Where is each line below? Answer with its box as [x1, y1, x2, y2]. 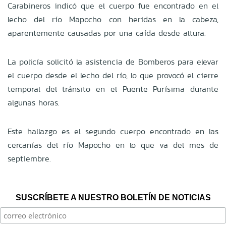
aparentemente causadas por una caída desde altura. [8, 27, 206, 39]
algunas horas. [8, 96, 60, 108]
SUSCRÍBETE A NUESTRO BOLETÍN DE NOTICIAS [15, 193, 211, 202]
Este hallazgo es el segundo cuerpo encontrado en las [8, 125, 218, 137]
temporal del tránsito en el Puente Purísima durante [8, 83, 218, 95]
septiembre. [8, 152, 51, 164]
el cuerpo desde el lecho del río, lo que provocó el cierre [8, 69, 218, 81]
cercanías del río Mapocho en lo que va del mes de [8, 139, 218, 151]
